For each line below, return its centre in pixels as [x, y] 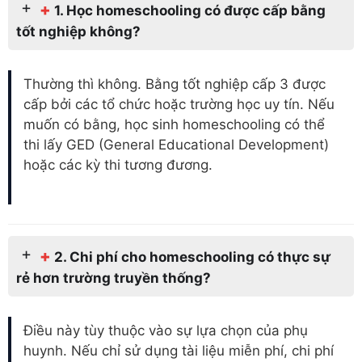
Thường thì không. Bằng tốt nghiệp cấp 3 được [175, 84]
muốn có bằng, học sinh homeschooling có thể [174, 125]
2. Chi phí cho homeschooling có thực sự [192, 257]
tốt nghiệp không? [78, 31]
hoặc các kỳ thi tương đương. [118, 165]
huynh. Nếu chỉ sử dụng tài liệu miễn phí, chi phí [179, 351]
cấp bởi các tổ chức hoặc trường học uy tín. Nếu [179, 105]
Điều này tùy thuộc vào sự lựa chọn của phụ [166, 331]
